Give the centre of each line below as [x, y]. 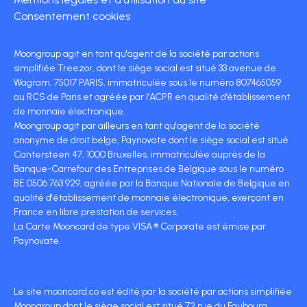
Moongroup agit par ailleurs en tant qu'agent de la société [137, 125]
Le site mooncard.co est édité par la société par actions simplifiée [153, 291]
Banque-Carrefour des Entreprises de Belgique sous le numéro [149, 169]
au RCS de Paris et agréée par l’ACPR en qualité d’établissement [152, 97]
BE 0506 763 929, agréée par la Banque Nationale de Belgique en [152, 183]
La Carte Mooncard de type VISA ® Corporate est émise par [140, 226]
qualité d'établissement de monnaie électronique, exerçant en [149, 197]
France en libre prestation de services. [96, 212]
